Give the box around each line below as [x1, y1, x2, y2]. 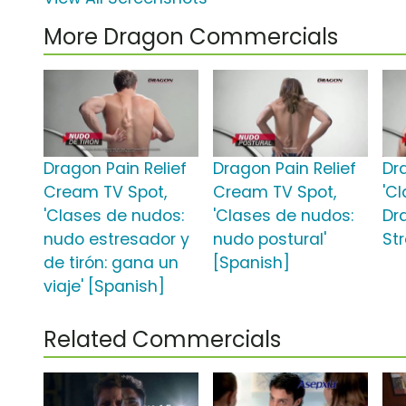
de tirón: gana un [43, 252, 179, 275]
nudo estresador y [43, 228, 189, 251]
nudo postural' [213, 228, 327, 251]
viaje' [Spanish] [43, 275, 165, 298]
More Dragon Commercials [43, 22, 338, 53]
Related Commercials [43, 324, 281, 355]
